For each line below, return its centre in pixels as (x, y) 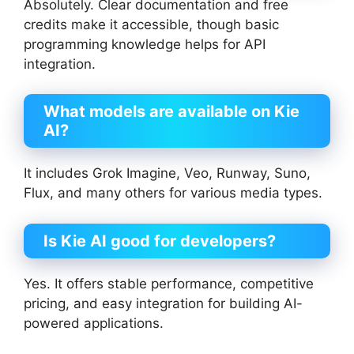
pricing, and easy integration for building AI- (163, 303)
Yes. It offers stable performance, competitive (169, 283)
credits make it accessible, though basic (151, 24)
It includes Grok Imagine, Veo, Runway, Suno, (167, 173)
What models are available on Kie (171, 112)
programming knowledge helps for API (145, 44)
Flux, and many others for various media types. (173, 193)
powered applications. (94, 323)
